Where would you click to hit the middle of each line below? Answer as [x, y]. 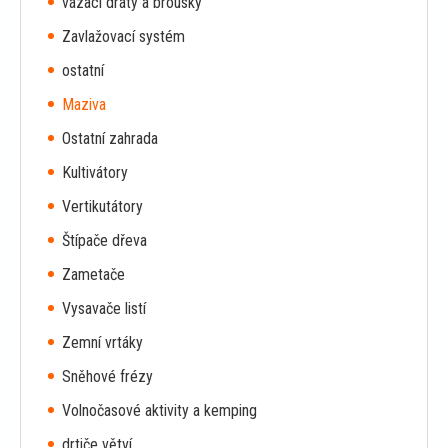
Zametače [93, 274]
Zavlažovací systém [123, 36]
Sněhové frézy [107, 376]
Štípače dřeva [104, 240]
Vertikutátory [102, 206]
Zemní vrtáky [102, 342]
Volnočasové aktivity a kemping [159, 410]
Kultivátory [95, 172]
